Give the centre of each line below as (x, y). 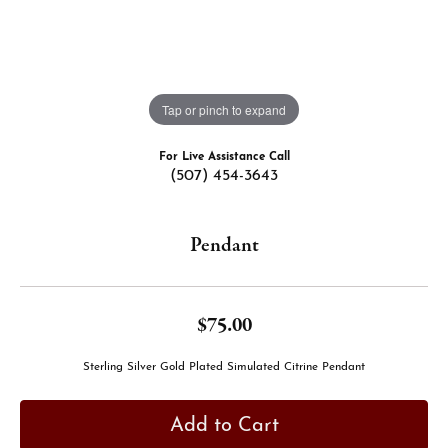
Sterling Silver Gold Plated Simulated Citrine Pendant (224, 367)
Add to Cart (224, 425)
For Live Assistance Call (224, 157)
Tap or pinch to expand (224, 109)
